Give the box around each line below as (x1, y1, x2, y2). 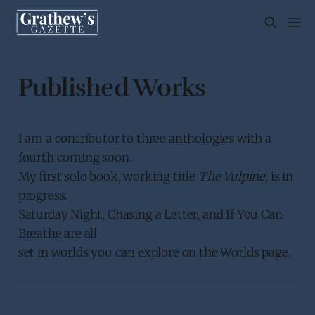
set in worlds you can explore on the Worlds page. (18, 244, 291, 260)
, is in (265, 168, 293, 184)
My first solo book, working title (18, 168, 198, 184)
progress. (18, 187, 68, 203)
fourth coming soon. (18, 149, 132, 165)
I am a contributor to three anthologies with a (18, 130, 271, 146)
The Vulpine (198, 168, 266, 184)
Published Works (18, 72, 206, 103)
